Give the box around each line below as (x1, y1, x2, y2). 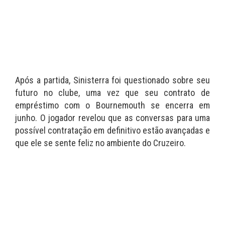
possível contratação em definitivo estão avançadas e (15, 125, 210, 136)
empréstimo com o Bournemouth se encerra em (15, 100, 210, 111)
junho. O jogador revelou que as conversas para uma (15, 113, 210, 124)
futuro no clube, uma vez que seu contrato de (15, 87, 210, 98)
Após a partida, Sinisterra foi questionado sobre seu (15, 75, 210, 86)
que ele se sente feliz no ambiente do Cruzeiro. (15, 138, 186, 149)
